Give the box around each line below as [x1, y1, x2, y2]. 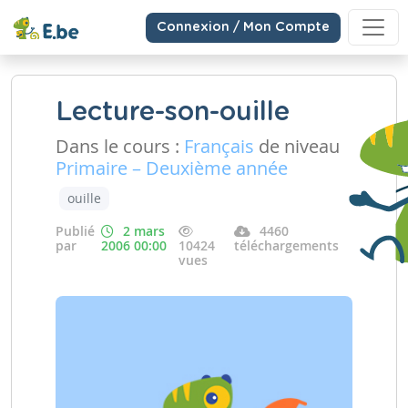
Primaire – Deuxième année [56, 156, 288, 180]
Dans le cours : [56, 134, 184, 158]
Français [184, 134, 254, 158]
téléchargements [234, 237, 339, 254]
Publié [56, 222, 95, 240]
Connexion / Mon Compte [157, 20, 330, 34]
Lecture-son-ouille [56, 99, 290, 126]
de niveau [254, 134, 340, 158]
